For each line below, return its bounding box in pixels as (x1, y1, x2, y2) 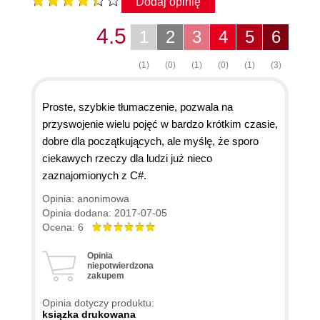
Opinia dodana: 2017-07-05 (42, 206, 167, 219)
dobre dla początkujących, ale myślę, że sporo (42, 134, 259, 147)
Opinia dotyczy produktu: (42, 296, 154, 309)
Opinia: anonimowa (42, 192, 129, 204)
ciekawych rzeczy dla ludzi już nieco (42, 151, 212, 164)
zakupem (87, 270, 124, 281)
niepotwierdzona (87, 260, 154, 271)
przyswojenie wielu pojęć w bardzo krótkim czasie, (42, 117, 278, 130)
